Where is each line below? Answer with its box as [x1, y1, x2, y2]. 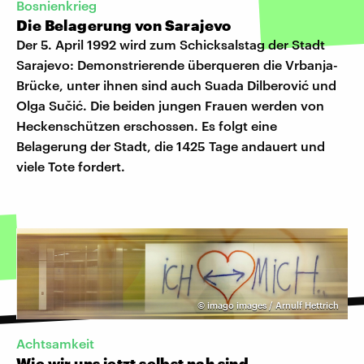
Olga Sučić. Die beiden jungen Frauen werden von [16, 97, 324, 113]
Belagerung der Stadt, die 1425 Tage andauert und [16, 137, 325, 154]
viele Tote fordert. [16, 158, 125, 174]
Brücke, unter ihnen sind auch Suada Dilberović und [16, 76, 336, 93]
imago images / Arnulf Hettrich [207, 299, 339, 310]
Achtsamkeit [16, 336, 94, 352]
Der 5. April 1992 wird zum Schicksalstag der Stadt [16, 36, 325, 52]
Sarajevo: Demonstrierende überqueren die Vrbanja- [16, 56, 338, 72]
